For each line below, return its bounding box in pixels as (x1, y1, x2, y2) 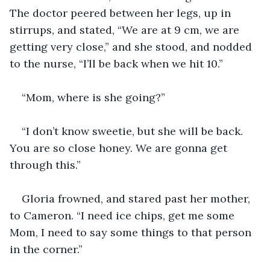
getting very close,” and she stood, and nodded (10, 39, 255, 54)
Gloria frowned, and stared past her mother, (22, 191, 253, 206)
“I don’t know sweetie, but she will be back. (22, 124, 246, 138)
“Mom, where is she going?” (22, 90, 165, 104)
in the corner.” (10, 242, 83, 256)
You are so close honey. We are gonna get (10, 140, 230, 155)
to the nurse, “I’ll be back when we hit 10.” (10, 56, 223, 71)
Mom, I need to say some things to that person (10, 225, 254, 239)
